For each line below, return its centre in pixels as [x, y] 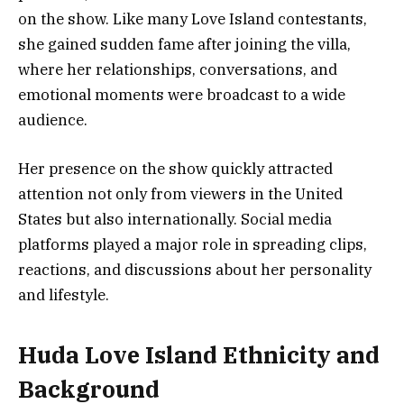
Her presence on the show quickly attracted [175, 168]
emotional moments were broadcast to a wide [182, 94]
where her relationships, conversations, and [178, 69]
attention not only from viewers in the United [180, 193]
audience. [53, 119]
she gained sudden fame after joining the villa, [184, 44]
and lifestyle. [64, 294]
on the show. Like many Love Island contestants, [193, 18]
